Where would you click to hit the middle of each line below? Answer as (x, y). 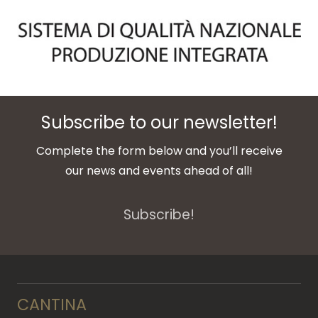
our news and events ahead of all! (159, 171)
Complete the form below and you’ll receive (159, 151)
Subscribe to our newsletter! (159, 123)
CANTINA (52, 304)
